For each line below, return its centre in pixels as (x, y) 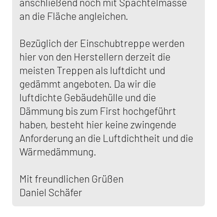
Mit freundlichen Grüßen (71, 178)
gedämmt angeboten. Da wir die (88, 84)
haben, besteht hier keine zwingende (98, 124)
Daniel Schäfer (51, 192)
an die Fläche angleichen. (74, 16)
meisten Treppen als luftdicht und (92, 70)
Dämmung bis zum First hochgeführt (98, 111)
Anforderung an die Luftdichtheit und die (106, 138)
